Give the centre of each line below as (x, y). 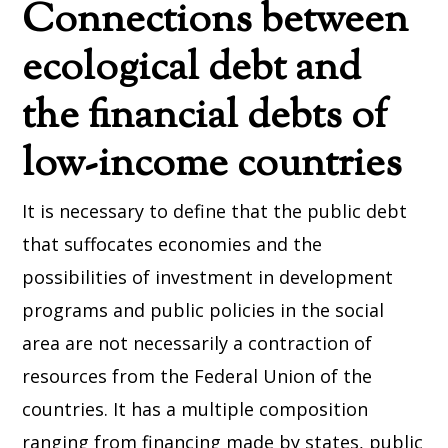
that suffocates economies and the (172, 244)
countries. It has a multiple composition (195, 409)
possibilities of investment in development (208, 277)
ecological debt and (192, 70)
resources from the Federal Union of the (197, 376)
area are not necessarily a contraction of (197, 343)
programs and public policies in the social (203, 310)
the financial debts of (205, 118)
